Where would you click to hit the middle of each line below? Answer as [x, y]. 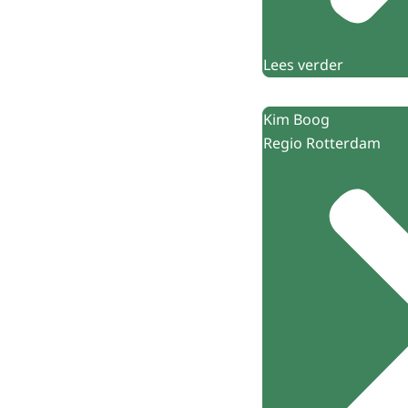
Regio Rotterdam [322, 143]
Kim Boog [296, 119]
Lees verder [303, 64]
